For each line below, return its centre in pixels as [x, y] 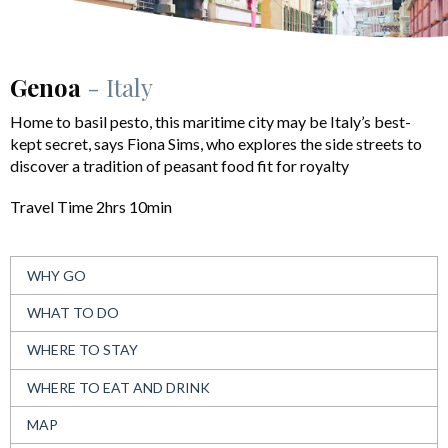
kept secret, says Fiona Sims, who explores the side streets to [216, 144]
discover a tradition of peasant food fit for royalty [179, 166]
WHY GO [56, 275]
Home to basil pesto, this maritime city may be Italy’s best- [210, 122]
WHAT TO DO [73, 312]
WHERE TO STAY [82, 350]
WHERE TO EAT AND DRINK [118, 387]
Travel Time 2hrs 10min [91, 207]
